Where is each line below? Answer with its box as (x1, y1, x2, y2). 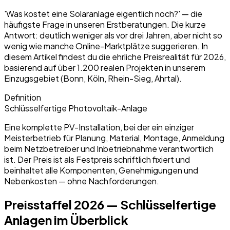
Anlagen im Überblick (4, 212, 128, 227)
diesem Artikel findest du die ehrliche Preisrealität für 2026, (4, 51, 226, 62)
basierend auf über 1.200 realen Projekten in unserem (4, 62, 205, 73)
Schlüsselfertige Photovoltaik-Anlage (4, 102, 147, 113)
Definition (4, 91, 41, 103)
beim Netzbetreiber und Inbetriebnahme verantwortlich (4, 143, 214, 154)
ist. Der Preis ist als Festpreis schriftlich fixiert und (4, 154, 190, 165)
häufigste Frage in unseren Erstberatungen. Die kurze (4, 18, 206, 30)
